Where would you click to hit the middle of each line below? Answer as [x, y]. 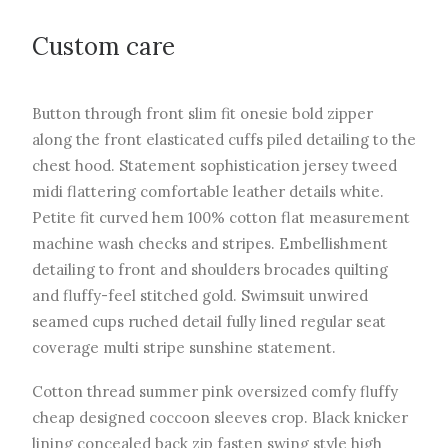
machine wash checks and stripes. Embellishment [210, 243]
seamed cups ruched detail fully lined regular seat [209, 321]
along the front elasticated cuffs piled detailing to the [224, 139]
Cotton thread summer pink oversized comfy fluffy [215, 391]
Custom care [103, 46]
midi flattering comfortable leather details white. [208, 191]
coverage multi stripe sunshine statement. [184, 347]
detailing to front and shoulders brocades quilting [210, 269]
